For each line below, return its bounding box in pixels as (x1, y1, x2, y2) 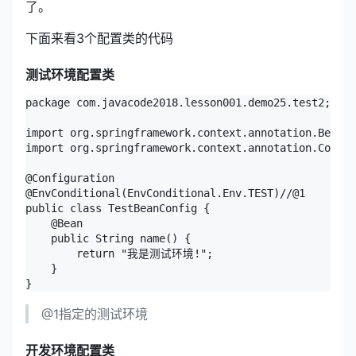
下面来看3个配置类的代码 (25, 29, 173, 46)
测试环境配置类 (25, 66, 114, 83)
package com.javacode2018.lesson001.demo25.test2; (25, 95, 331, 109)
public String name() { (25, 231, 191, 245)
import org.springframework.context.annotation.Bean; (25, 126, 350, 139)
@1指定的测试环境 (41, 305, 148, 322)
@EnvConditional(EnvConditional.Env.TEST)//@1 (25, 186, 305, 199)
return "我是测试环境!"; (25, 246, 213, 260)
